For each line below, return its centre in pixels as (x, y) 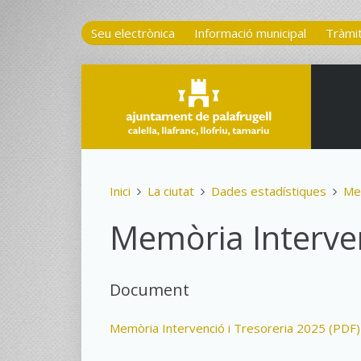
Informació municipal (250, 33)
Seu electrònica (133, 33)
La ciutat (170, 191)
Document (149, 290)
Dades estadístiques (268, 191)
